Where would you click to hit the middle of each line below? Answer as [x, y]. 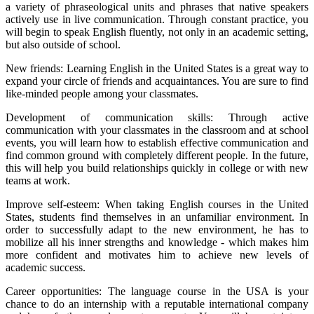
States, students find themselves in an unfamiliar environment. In [157, 217]
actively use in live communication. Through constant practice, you [157, 19]
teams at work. [38, 180]
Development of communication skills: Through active [157, 117]
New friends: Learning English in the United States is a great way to [157, 68]
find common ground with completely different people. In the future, [157, 155]
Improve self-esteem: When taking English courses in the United [157, 204]
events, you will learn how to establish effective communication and [157, 142]
